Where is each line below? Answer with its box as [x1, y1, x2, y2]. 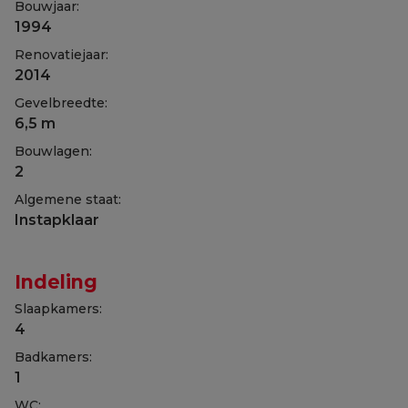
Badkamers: [15, 348, 92, 365]
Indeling [15, 270, 97, 293]
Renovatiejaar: [15, 46, 108, 63]
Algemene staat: [15, 190, 121, 208]
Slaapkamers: [15, 300, 102, 317]
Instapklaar [15, 210, 99, 229]
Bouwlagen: [15, 142, 92, 159]
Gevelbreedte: [15, 94, 107, 111]
